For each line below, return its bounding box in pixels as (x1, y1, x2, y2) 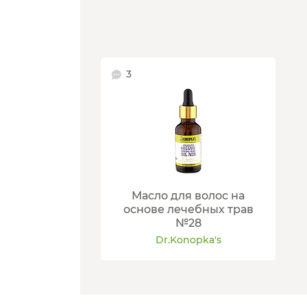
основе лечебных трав (123, 203, 254, 217)
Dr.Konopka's (155, 234, 221, 247)
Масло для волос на (132, 189, 245, 203)
